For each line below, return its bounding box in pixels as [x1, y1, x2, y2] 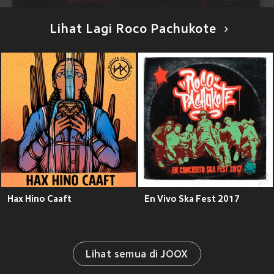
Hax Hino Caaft [7, 194, 72, 204]
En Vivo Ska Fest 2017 [144, 194, 240, 204]
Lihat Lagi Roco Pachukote [50, 23, 217, 37]
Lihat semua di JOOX [86, 250, 188, 261]
